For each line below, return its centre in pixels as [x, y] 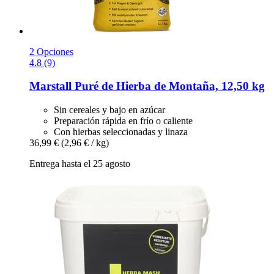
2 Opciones [51, 51]
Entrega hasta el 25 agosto [80, 164]
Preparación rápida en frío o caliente [123, 121]
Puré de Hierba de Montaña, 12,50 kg [168, 86]
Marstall [50, 86]
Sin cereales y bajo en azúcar [109, 110]
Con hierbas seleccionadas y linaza [121, 132]
